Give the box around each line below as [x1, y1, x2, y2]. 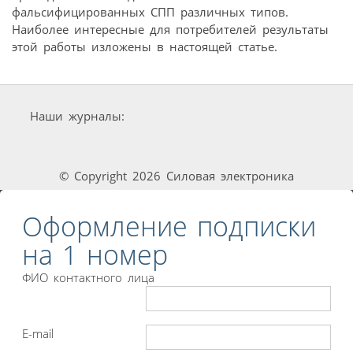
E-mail [22, 325, 54, 342]
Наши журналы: [29, 107, 124, 124]
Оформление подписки [22, 208, 316, 245]
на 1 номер [22, 236, 168, 273]
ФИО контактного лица [22, 269, 154, 286]
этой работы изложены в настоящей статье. [12, 38, 277, 54]
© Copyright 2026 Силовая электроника [59, 167, 294, 184]
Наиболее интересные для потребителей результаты [12, 20, 329, 37]
